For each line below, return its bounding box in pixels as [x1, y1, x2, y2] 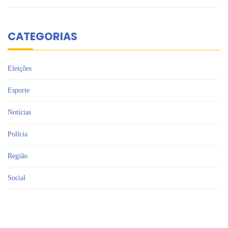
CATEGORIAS [8, 29, 77, 44]
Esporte [8, 87, 30, 94]
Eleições [8, 65, 32, 72]
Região [8, 152, 27, 160]
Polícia [8, 130, 27, 138]
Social [8, 174, 25, 182]
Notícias [8, 108, 31, 116]
